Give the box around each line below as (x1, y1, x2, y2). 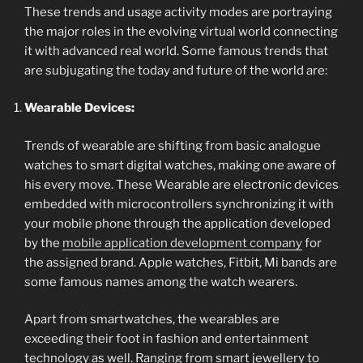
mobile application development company (62, 235, 302, 250)
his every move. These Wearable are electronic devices (24, 177, 339, 192)
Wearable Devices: (24, 100, 135, 116)
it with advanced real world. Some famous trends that (24, 43, 328, 58)
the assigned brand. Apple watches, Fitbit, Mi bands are (24, 254, 337, 270)
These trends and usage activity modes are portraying (24, 4, 332, 19)
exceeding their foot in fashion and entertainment (24, 331, 309, 347)
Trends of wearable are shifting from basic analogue (24, 138, 321, 153)
